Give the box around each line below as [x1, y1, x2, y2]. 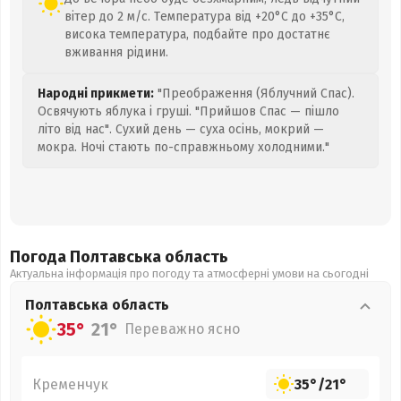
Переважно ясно [124, 320, 240, 337]
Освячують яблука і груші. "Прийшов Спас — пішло [38, 104, 339, 119]
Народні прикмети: [38, 86, 154, 101]
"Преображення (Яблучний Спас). [154, 86, 354, 101]
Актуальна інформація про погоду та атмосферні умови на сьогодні [10, 267, 369, 280]
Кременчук [32, 375, 108, 393]
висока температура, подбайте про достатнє [64, 27, 330, 42]
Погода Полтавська [10, 247, 165, 267]
